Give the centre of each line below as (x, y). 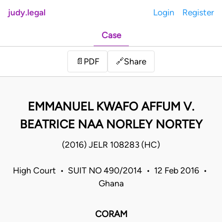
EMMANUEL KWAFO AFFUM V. (111, 107)
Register (198, 12)
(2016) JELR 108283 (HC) (111, 145)
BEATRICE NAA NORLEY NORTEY (111, 124)
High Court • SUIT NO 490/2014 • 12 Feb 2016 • (111, 171)
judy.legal (27, 12)
